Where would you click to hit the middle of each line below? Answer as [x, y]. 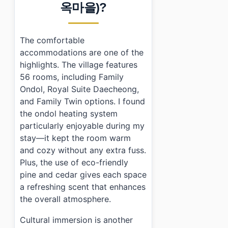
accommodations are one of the [82, 52]
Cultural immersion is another [76, 220]
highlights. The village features [79, 64]
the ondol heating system [69, 113]
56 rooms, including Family [72, 77]
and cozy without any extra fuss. [83, 150]
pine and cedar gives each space [83, 174]
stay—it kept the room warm [75, 138]
